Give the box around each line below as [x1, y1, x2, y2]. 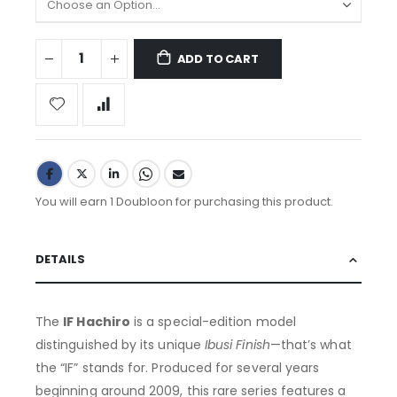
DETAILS [35, 251, 85, 269]
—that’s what [269, 336, 352, 354]
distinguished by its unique [35, 336, 205, 354]
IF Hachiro [63, 313, 130, 331]
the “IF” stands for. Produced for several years [35, 359, 320, 378]
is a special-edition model [129, 313, 296, 331]
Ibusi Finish [204, 336, 270, 354]
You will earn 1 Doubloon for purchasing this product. [35, 192, 333, 210]
